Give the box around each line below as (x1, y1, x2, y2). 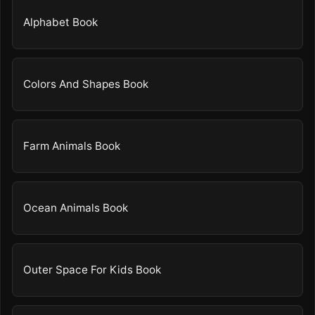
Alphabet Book (23, 15, 98, 30)
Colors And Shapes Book (23, 77, 149, 91)
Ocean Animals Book (23, 201, 129, 215)
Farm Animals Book (23, 139, 121, 153)
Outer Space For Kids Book (23, 263, 162, 277)
